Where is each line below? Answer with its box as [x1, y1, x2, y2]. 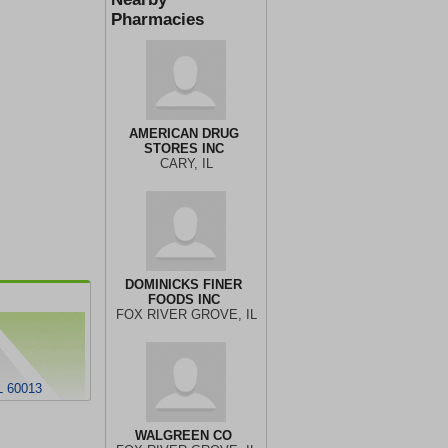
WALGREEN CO [135, 428, 232, 443]
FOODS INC [147, 292, 220, 307]
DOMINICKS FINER [125, 277, 242, 292]
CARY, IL [159, 156, 213, 171]
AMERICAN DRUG [128, 126, 239, 141]
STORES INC [143, 141, 224, 156]
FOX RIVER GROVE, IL [115, 307, 257, 322]
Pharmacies [111, 10, 204, 29]
